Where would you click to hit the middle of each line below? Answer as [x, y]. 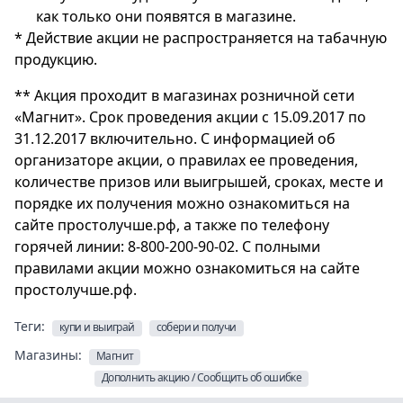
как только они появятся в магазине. [166, 17]
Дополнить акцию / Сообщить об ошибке [201, 378]
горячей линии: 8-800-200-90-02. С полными [167, 247]
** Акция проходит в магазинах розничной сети [184, 96]
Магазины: [48, 355]
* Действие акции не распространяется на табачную [201, 38]
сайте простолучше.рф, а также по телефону [172, 225]
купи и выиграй [97, 327]
